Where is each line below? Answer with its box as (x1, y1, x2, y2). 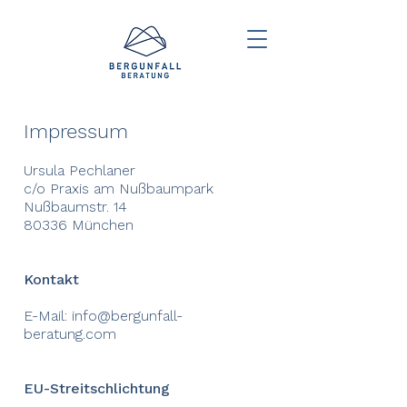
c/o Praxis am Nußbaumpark (24, 180, 213, 197)
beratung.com (24, 325, 116, 342)
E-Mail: (24, 307, 72, 324)
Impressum (24, 120, 128, 143)
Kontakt (24, 271, 79, 288)
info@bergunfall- (72, 307, 183, 324)
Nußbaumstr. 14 (24, 198, 127, 215)
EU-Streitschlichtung (24, 380, 170, 397)
